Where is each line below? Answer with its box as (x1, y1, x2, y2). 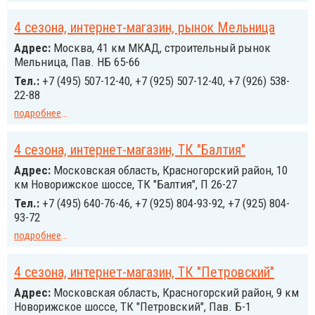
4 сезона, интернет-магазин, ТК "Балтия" (14, 141, 245, 158)
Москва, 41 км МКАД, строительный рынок (51, 41, 271, 55)
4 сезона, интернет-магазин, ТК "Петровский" (14, 264, 274, 281)
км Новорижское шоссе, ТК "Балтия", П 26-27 (14, 177, 237, 191)
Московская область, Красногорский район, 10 (51, 163, 288, 177)
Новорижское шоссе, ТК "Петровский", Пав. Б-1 (14, 300, 251, 314)
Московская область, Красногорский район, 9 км (51, 285, 299, 300)
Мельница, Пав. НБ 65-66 (14, 55, 140, 69)
